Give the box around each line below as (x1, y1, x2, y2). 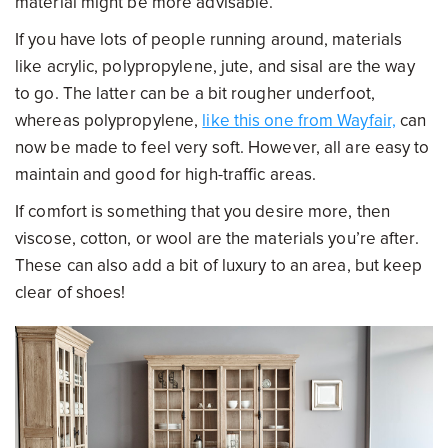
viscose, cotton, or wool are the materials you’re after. (15, 227, 419, 249)
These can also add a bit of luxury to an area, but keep (15, 254, 423, 276)
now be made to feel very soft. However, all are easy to (15, 136, 430, 158)
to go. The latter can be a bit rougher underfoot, (15, 82, 375, 104)
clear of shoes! (15, 281, 126, 303)
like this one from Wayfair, (202, 109, 397, 131)
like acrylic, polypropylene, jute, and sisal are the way (15, 55, 415, 77)
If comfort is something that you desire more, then (15, 200, 391, 222)
